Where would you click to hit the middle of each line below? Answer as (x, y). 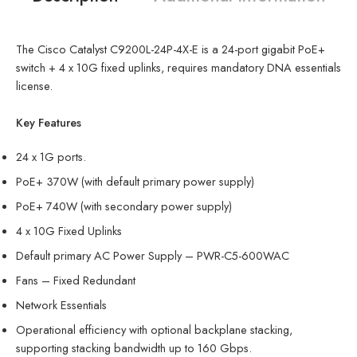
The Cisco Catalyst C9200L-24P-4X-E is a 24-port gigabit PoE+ (171, 49)
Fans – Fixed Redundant (76, 280)
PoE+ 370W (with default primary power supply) (135, 181)
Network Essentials (61, 304)
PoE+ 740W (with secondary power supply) (124, 206)
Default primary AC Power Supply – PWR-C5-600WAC (153, 255)
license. (34, 85)
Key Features (49, 122)
